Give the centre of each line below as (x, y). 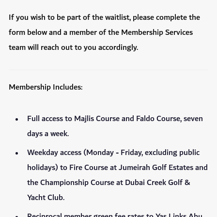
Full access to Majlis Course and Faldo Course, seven (115, 119)
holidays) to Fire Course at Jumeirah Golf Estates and (117, 168)
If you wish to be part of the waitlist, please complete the (104, 18)
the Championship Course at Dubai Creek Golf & (108, 183)
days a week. (48, 134)
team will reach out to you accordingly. (73, 48)
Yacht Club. (46, 198)
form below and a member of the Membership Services (101, 33)
